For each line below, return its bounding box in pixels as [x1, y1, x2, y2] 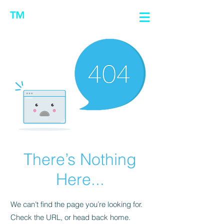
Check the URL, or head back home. [10, 212, 130, 222]
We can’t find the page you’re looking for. [10, 199, 142, 209]
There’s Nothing [23, 149, 136, 169]
